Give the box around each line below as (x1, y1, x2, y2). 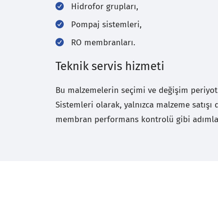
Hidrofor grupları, (71, 1, 138, 12)
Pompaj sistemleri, (71, 19, 142, 30)
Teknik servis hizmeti (55, 59, 164, 73)
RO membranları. (71, 37, 135, 48)
